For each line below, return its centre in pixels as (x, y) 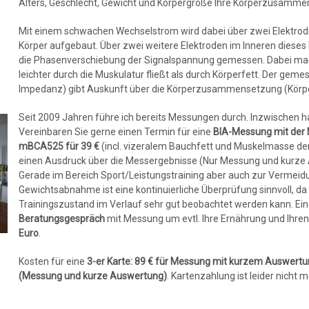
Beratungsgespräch (63, 218)
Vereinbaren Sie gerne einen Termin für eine (116, 131)
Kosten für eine (53, 261)
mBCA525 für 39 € (60, 146)
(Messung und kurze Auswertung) (93, 276)
